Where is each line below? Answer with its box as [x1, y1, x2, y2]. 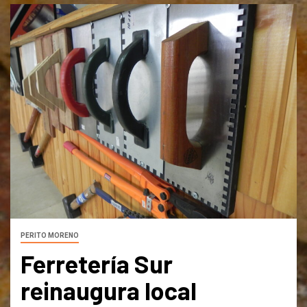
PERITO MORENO [21, 232, 79, 240]
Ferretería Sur [21, 249, 173, 279]
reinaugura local [21, 275, 197, 306]
